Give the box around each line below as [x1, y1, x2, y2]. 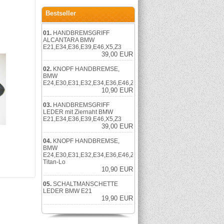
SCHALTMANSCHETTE [53, 180, 118, 187]
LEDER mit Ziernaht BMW [43, 108, 113, 115]
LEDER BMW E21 [43, 187, 92, 194]
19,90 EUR [101, 194, 133, 202]
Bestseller [45, 9, 76, 17]
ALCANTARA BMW [43, 36, 94, 43]
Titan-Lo [43, 158, 65, 165]
